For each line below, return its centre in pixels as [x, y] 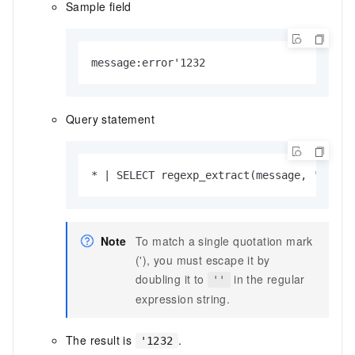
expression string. [183, 298]
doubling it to [172, 279]
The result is [101, 340]
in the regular [267, 279]
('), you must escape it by [203, 260]
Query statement [110, 118]
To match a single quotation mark [224, 240]
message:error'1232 [148, 62]
